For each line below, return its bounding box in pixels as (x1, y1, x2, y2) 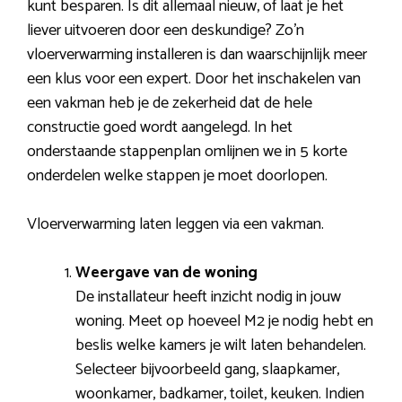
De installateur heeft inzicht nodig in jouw (75, 284, 341, 311)
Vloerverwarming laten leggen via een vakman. (27, 211, 324, 239)
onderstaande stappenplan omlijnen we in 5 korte (27, 138, 347, 166)
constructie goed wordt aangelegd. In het (27, 114, 293, 142)
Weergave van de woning (75, 259, 258, 287)
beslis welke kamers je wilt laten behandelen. (75, 332, 366, 360)
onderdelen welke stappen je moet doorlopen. (27, 162, 328, 190)
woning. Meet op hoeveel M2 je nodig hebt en (75, 308, 373, 336)
